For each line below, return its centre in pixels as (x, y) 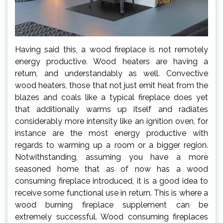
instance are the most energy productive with (111, 133)
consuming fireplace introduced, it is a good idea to (111, 181)
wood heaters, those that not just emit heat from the (111, 86)
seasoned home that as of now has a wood (111, 169)
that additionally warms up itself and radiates (111, 110)
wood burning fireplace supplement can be (111, 205)
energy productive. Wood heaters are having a (111, 62)
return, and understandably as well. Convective (111, 74)
